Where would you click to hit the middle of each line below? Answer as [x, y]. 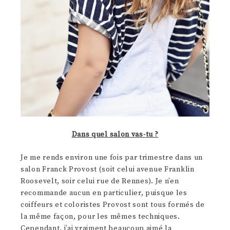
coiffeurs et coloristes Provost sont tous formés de [113, 205]
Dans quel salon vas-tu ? [115, 135]
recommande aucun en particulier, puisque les [104, 193]
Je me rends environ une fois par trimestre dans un [112, 158]
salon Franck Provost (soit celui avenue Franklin [108, 170]
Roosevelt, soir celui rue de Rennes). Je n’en [100, 181]
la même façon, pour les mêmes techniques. [100, 217]
